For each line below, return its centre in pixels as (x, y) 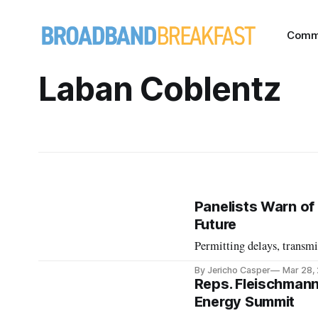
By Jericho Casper (232, 270)
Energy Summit (245, 302)
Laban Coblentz (159, 89)
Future (215, 224)
